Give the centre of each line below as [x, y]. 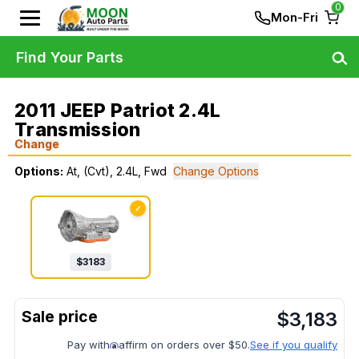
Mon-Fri [294, 17]
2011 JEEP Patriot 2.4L [118, 111]
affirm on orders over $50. [184, 345]
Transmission [78, 130]
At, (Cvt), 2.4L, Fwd [117, 171]
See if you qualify [294, 345]
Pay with [89, 345]
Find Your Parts [70, 57]
